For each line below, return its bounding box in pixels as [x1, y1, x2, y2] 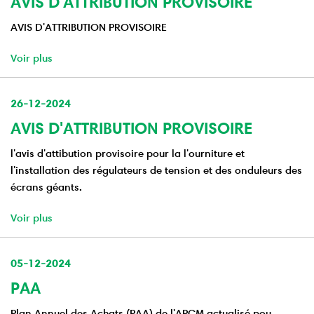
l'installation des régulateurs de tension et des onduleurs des [11, 163, 302, 177]
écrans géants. [11, 180, 82, 194]
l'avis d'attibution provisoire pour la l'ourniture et [11, 146, 245, 161]
